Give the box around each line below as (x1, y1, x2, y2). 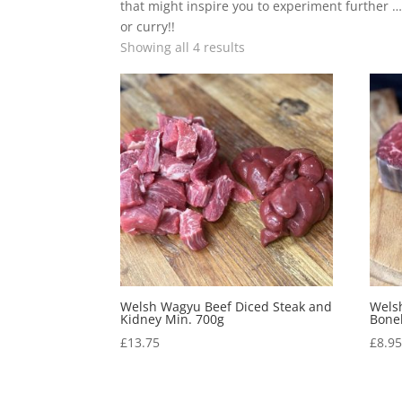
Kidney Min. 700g (120, 310, 225, 328)
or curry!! (120, 18, 176, 35)
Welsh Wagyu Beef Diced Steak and (120, 298, 333, 316)
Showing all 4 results (120, 39, 246, 56)
